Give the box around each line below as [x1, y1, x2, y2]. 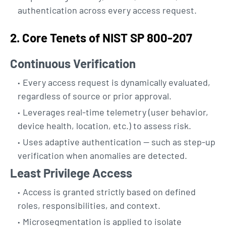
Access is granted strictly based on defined [23, 186, 196, 197]
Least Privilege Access [10, 165, 132, 180]
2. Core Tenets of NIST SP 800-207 [10, 30, 192, 45]
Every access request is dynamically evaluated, [23, 77, 210, 88]
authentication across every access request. [18, 5, 197, 16]
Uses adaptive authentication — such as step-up [23, 136, 215, 147]
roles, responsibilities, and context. [18, 200, 160, 211]
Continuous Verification [10, 56, 136, 71]
